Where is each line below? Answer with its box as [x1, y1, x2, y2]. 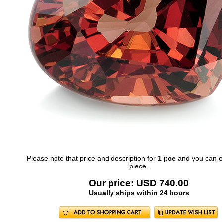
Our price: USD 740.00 [89, 177, 189, 188]
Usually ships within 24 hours [88, 188, 189, 197]
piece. [129, 162, 149, 170]
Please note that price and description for [27, 154, 158, 162]
